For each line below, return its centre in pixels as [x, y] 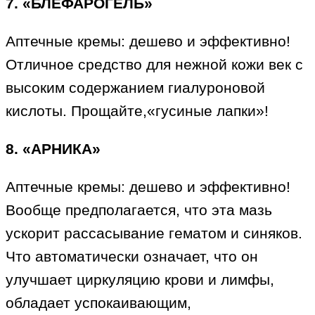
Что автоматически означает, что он [132, 257]
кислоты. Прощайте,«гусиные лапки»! [137, 111]
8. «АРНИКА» [53, 149]
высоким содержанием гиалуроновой [135, 88]
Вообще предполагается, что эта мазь [139, 210]
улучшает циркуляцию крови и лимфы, [140, 280]
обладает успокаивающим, [98, 303]
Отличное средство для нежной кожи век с [154, 65]
